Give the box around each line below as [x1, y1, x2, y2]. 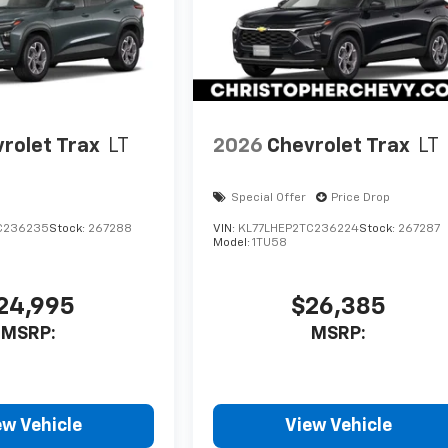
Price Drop [331, 191, 391, 204]
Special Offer [231, 191, 307, 204]
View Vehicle [285, 416, 393, 435]
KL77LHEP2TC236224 [238, 222, 360, 235]
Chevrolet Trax [267, 136, 411, 157]
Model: [213, 236, 253, 249]
